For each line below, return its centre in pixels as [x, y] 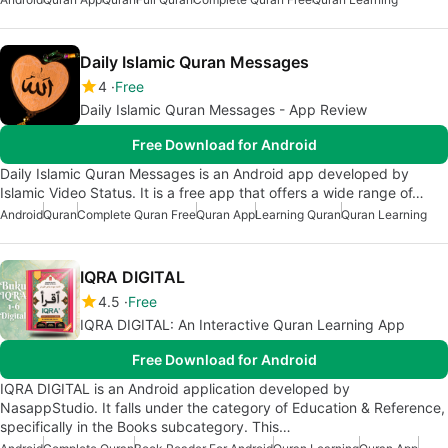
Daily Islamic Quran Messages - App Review [223, 109]
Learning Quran [298, 214]
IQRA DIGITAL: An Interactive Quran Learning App [242, 324]
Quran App [225, 214]
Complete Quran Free [136, 214]
